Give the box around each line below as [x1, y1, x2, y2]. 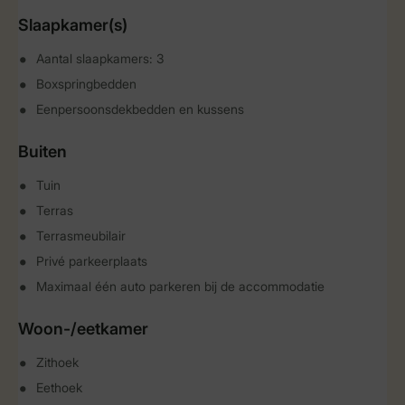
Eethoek [36, 380, 82, 395]
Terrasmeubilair [36, 228, 126, 243]
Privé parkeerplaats [36, 253, 147, 268]
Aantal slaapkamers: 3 [36, 51, 165, 66]
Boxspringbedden [36, 76, 137, 91]
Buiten [18, 142, 67, 161]
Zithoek [36, 354, 79, 370]
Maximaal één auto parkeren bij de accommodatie [36, 278, 325, 294]
